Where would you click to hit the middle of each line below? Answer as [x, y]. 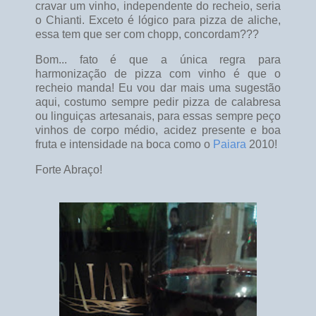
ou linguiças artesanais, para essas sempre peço [158, 116]
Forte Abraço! [69, 169]
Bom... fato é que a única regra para [158, 59]
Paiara [230, 144]
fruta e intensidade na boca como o [124, 144]
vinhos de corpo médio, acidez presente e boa [158, 130]
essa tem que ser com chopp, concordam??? [148, 35]
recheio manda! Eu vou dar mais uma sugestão [158, 87]
